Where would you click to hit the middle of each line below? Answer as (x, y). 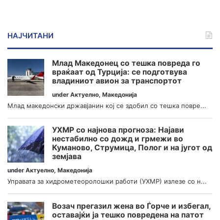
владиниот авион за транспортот (117, 81)
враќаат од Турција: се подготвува (120, 72)
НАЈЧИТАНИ (30, 35)
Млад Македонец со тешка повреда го (126, 63)
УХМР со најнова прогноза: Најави (118, 130)
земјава (67, 157)
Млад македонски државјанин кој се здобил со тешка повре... (107, 105)
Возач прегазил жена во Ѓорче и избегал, (131, 206)
